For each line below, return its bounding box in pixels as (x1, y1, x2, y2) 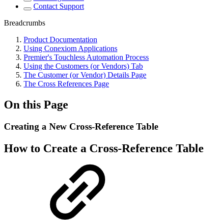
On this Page (4, 98, 68, 111)
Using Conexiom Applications (24, 44, 117, 53)
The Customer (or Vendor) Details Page (24, 71, 146, 79)
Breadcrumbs (4, 19, 45, 27)
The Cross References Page (24, 80, 109, 88)
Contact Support (33, 2, 84, 10)
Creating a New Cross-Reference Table (4, 121, 158, 132)
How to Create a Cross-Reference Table (4, 141, 204, 155)
